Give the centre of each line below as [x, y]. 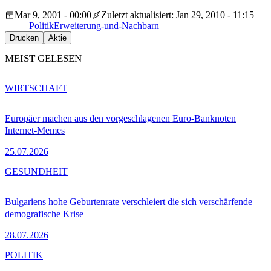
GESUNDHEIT [36, 171]
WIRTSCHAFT [36, 88]
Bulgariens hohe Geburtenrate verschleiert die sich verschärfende [129, 201]
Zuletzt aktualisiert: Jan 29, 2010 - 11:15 [178, 15]
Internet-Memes [35, 130]
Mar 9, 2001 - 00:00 [53, 15]
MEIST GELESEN [43, 59]
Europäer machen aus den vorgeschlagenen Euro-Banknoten [120, 118]
